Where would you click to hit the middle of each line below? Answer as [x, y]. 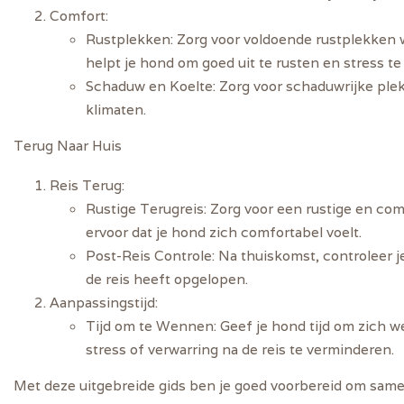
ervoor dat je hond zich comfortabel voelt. [224, 232]
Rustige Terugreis [145, 209]
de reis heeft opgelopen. [167, 279]
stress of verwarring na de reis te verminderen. [240, 349]
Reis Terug [86, 185]
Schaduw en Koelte [149, 85]
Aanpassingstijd [102, 303]
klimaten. [116, 109]
